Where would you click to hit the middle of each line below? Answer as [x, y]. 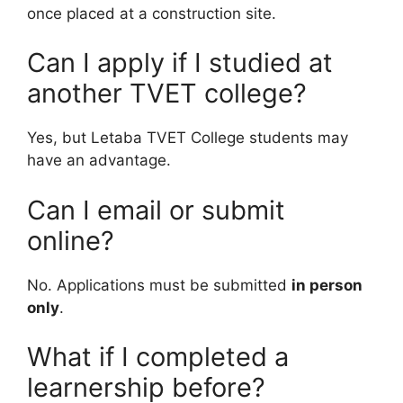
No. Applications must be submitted [159, 285]
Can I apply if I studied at [180, 63]
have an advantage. [99, 161]
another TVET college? [167, 94]
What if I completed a [158, 357]
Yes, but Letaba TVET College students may [188, 138]
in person [327, 285]
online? [71, 240]
